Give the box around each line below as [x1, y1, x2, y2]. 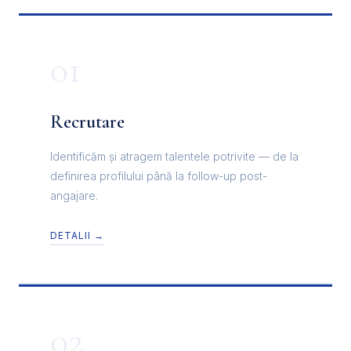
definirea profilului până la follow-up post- [50, 169, 267, 183]
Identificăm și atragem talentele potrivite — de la [50, 150, 299, 164]
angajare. [50, 189, 98, 203]
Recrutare [50, 110, 125, 133]
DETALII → [50, 230, 104, 242]
